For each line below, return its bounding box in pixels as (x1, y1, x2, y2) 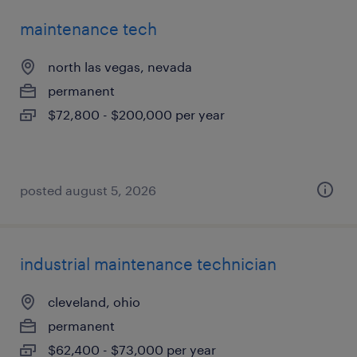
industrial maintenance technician (20, 254, 277, 273)
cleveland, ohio (48, 294, 140, 309)
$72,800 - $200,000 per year (48, 107, 225, 122)
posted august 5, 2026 (20, 182, 156, 198)
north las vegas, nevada (48, 59, 192, 74)
